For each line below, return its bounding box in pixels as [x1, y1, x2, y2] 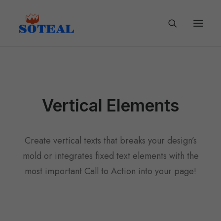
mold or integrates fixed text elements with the [22, 149, 199, 162]
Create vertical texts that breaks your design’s [24, 134, 197, 147]
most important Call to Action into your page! [25, 165, 196, 178]
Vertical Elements [42, 96, 179, 115]
